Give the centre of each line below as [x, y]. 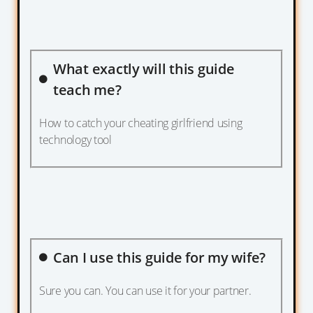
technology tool [75, 139]
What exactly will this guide [144, 68]
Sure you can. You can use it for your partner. [145, 290]
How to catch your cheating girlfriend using [141, 123]
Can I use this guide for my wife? [160, 257]
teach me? [87, 89]
